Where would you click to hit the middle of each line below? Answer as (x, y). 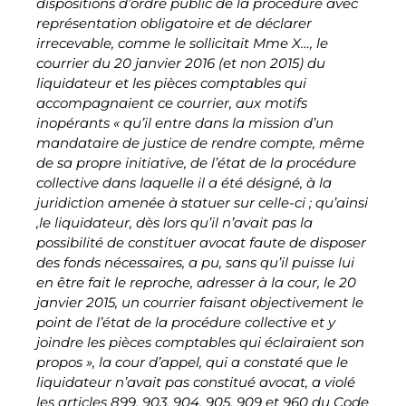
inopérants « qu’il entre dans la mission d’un (185, 123)
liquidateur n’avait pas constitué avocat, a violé (196, 382)
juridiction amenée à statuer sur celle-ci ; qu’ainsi (202, 203)
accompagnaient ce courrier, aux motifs (172, 103)
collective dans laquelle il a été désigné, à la (184, 183)
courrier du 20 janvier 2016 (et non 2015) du (181, 63)
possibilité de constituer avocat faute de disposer (201, 242)
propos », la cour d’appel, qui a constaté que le (192, 362)
